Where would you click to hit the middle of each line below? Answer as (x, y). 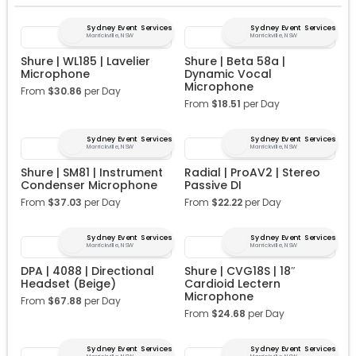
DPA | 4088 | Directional (87, 271)
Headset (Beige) (68, 284)
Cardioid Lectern (232, 284)
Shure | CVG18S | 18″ (240, 271)
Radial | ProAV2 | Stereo (252, 173)
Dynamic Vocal (228, 74)
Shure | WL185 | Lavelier (85, 62)
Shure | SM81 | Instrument (92, 173)
